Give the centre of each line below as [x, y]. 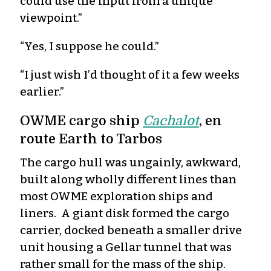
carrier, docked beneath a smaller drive [131, 230]
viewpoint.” [51, 18]
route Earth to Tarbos [91, 139]
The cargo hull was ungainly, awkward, [130, 162]
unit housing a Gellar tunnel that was [126, 247]
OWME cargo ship [81, 120]
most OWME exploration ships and [116, 196]
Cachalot [171, 120]
